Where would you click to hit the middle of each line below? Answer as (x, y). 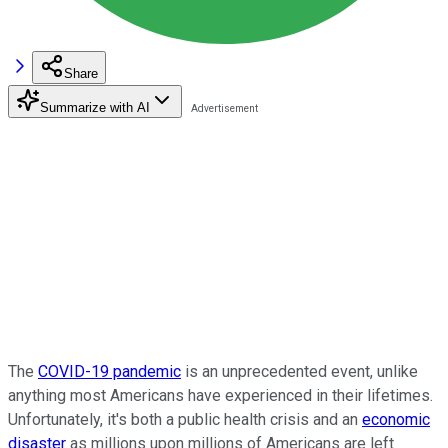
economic (396, 419)
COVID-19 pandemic (109, 371)
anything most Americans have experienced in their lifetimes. (220, 395)
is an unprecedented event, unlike (299, 371)
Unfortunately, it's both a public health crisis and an (185, 419)
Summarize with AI (95, 107)
